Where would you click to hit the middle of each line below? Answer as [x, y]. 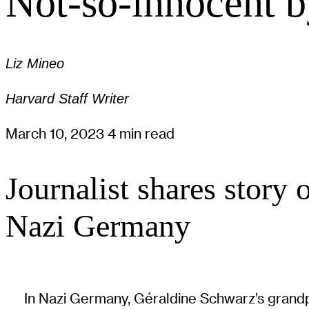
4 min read [141, 134]
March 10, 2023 [57, 134]
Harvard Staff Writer [67, 98]
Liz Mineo [35, 64]
